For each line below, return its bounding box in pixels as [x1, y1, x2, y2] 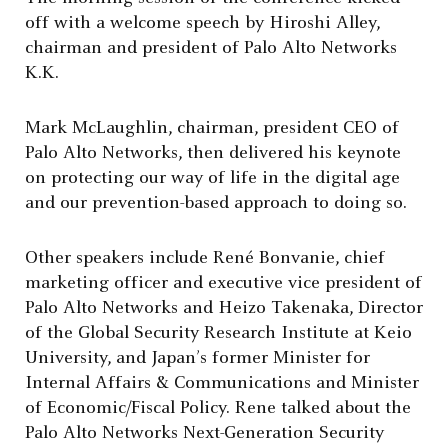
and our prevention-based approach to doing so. [25, 194, 407, 214]
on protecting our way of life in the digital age [25, 169, 400, 189]
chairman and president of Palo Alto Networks [25, 39, 397, 59]
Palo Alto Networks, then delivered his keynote [25, 144, 401, 164]
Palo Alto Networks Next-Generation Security [25, 424, 384, 444]
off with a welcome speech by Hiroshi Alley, [25, 14, 380, 34]
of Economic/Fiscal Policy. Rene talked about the [25, 399, 411, 419]
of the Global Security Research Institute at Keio [25, 324, 412, 344]
